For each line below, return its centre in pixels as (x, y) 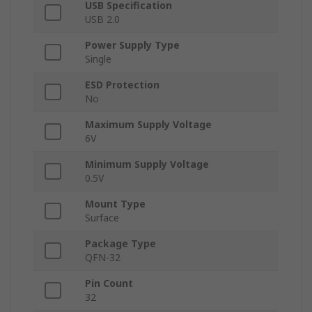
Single (98, 59)
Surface (102, 218)
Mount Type (115, 204)
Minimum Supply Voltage (147, 164)
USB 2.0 (102, 19)
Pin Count (109, 283)
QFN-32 (103, 258)
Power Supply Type (132, 45)
